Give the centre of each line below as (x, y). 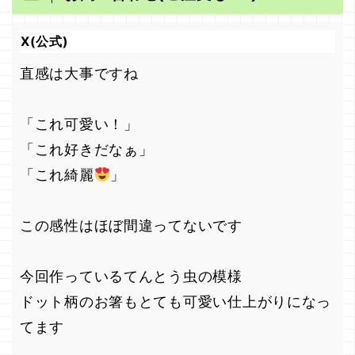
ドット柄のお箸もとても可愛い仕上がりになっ (176, 302)
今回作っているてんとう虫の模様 (131, 277)
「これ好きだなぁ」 (87, 150)
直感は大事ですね (79, 74)
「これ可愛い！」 (79, 124)
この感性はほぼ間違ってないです (131, 226)
